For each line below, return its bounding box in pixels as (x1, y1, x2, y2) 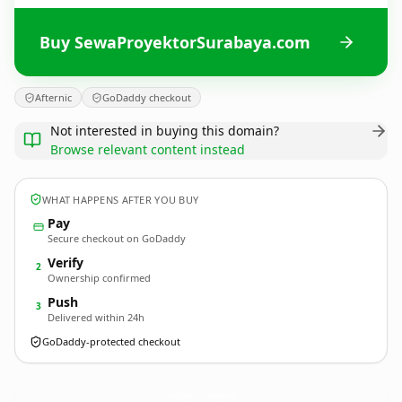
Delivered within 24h (48, 310, 144, 324)
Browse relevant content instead (50, 141, 245, 158)
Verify (48, 254, 83, 271)
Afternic (35, 91, 72, 104)
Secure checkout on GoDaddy (48, 232, 186, 245)
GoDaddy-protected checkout (42, 335, 180, 348)
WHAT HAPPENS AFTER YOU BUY (42, 192, 199, 206)
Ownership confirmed (48, 271, 151, 284)
